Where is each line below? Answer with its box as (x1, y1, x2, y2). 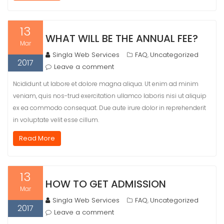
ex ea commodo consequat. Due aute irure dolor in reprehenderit (13, 103, 206, 112)
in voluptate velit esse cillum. (13, 115, 99, 124)
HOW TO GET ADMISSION (45, 177, 166, 191)
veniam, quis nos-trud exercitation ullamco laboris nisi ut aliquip (13, 91, 206, 100)
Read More (19, 133, 55, 143)
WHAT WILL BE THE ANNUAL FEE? (45, 31, 198, 45)
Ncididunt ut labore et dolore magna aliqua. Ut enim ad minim (13, 79, 198, 88)
